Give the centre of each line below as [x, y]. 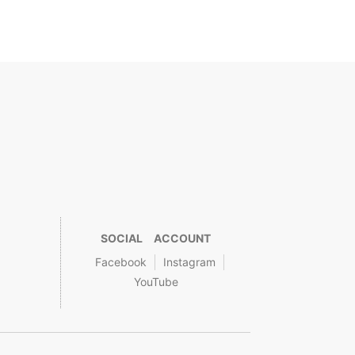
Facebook [121, 262]
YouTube [156, 282]
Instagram [190, 262]
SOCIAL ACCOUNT [156, 239]
